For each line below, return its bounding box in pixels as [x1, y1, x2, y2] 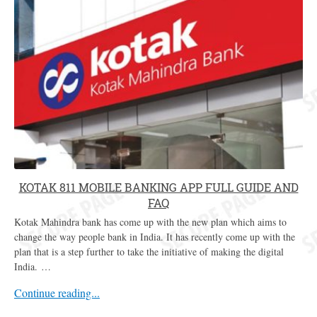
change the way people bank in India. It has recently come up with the [14, 229, 295, 243]
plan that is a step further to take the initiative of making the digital [14, 244, 284, 258]
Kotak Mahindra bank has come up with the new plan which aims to [14, 214, 287, 229]
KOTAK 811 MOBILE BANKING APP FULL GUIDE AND [18, 179, 299, 195]
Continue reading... [14, 284, 100, 300]
